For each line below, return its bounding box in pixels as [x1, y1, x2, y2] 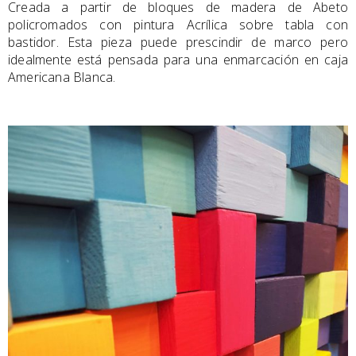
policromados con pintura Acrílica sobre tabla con [8, 15, 348, 33]
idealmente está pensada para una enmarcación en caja [8, 50, 348, 68]
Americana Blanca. [8, 68, 116, 86]
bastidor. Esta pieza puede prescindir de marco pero [8, 33, 348, 51]
